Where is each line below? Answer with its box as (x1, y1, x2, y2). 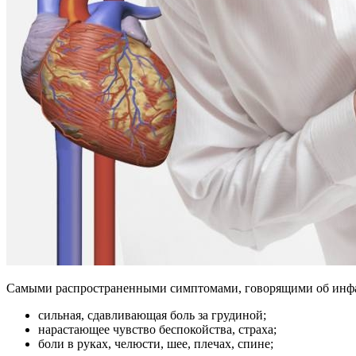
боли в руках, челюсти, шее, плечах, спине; (38, 337, 273, 351)
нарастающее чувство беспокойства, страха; (38, 323, 277, 337)
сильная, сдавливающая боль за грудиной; (38, 308, 266, 323)
